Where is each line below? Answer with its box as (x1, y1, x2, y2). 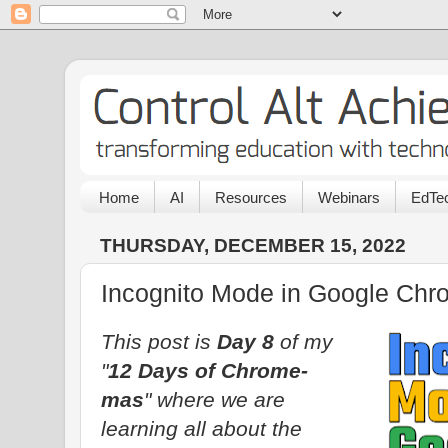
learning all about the (101, 416, 302, 440)
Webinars (317, 188, 380, 206)
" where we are (144, 387, 285, 411)
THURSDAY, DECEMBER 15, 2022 (100, 234, 406, 256)
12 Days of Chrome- (108, 358, 308, 382)
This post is (101, 329, 217, 353)
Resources (214, 188, 287, 206)
